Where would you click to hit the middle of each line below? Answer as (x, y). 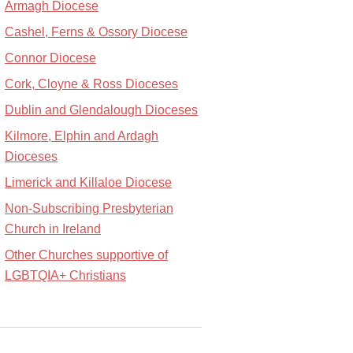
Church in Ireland (53, 229)
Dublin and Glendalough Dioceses (101, 110)
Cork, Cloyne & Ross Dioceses (91, 84)
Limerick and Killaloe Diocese (88, 182)
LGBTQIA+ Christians (65, 275)
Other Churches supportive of (86, 255)
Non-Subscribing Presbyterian (89, 208)
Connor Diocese (50, 58)
